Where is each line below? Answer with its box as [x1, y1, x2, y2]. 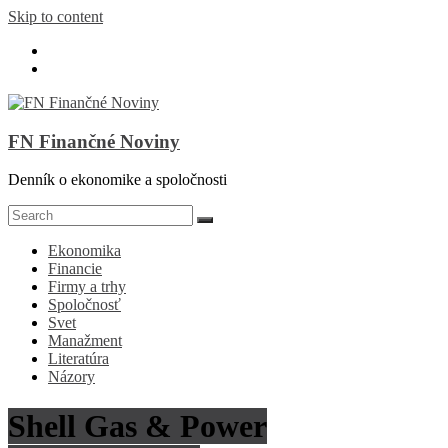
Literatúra [48, 350, 109, 368]
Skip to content [8, 8, 103, 25]
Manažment [48, 332, 122, 350]
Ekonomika [48, 242, 121, 260]
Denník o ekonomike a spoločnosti [8, 171, 227, 189]
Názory [48, 368, 95, 386]
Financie [48, 260, 102, 278]
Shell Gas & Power [8, 407, 267, 444]
